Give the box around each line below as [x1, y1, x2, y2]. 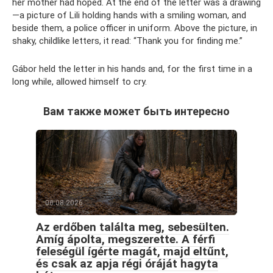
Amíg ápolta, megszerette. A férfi [36, 232, 215, 246]
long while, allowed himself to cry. [12, 76, 147, 87]
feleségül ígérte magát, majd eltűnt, [36, 244, 229, 258]
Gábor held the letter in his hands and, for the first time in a [12, 63, 252, 74]
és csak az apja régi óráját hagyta [36, 257, 218, 271]
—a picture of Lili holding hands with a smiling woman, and [12, 10, 246, 21]
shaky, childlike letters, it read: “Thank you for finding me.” [12, 35, 243, 46]
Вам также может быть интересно [43, 105, 230, 118]
